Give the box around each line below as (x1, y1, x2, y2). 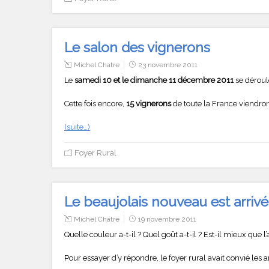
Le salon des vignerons (64, 38, 210, 55)
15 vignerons (126, 98, 173, 108)
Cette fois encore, (64, 98, 126, 108)
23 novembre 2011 (138, 60, 198, 69)
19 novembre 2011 (138, 214, 196, 223)
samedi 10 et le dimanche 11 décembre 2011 (74, 75, 235, 85)
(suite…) (64, 122, 90, 131)
